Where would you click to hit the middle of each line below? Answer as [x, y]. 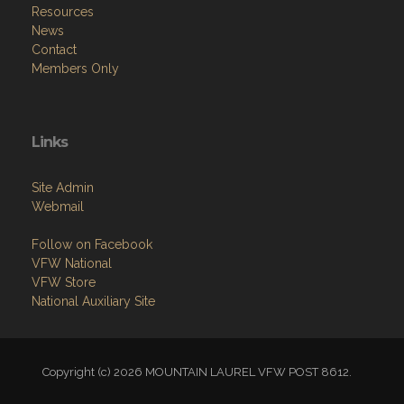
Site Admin [63, 188]
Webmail [58, 207]
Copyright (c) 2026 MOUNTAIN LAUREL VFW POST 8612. [202, 372]
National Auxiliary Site [93, 302]
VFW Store [64, 283]
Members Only [75, 69]
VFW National [72, 264]
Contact [54, 50]
